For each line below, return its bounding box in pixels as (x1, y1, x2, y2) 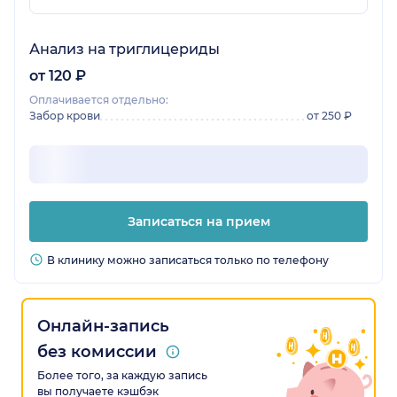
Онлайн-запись (37, 316, 169, 337)
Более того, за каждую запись (37, 369, 207, 383)
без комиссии (37, 342, 157, 362)
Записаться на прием (127, 214, 270, 230)
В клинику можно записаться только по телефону (47, 253, 329, 268)
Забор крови (29, 109, 100, 123)
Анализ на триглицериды (29, 41, 220, 58)
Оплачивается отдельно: (29, 93, 168, 107)
